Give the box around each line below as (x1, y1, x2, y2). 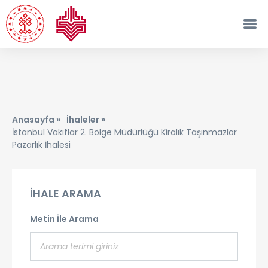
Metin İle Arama (30, 213, 99, 225)
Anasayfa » (12, 114, 60, 126)
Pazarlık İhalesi (12, 139, 71, 151)
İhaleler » (66, 114, 105, 126)
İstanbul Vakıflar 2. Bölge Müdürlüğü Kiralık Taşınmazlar (12, 126, 237, 138)
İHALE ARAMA (30, 186, 101, 201)
